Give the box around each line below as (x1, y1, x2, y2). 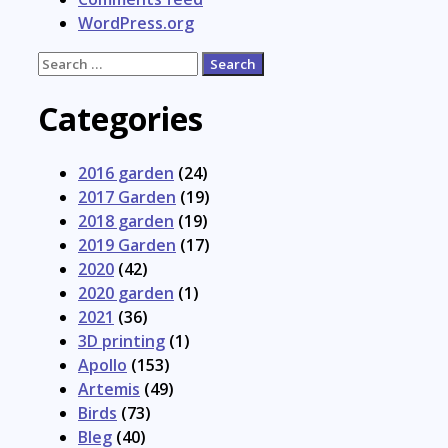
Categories (38, 96, 203, 140)
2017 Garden (78, 186, 176, 209)
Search (37, 51, 90, 74)
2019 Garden (78, 234, 176, 257)
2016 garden (78, 162, 174, 185)
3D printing (78, 330, 165, 353)
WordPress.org (78, 12, 194, 35)
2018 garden (78, 210, 174, 233)
